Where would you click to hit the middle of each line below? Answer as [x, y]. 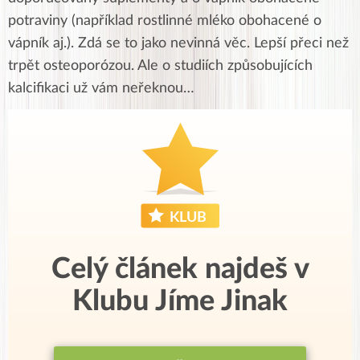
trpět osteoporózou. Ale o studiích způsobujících [160, 65]
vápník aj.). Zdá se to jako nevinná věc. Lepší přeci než [178, 43]
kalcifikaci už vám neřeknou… [101, 88]
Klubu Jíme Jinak [180, 301]
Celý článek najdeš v [180, 269]
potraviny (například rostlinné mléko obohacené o [165, 20]
